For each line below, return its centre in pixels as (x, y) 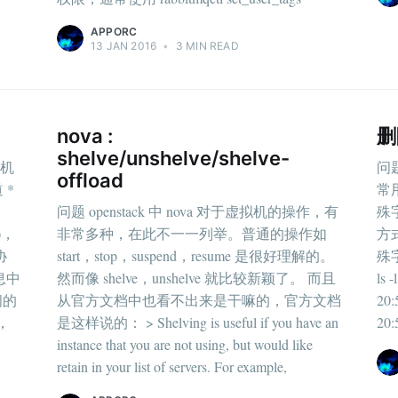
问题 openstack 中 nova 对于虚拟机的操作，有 (198, 211)
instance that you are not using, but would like (185, 344)
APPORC (114, 32)
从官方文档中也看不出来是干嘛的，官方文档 (199, 299)
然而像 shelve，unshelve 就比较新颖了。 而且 (196, 277)
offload (90, 181)
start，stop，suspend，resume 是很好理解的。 (195, 255)
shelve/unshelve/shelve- (173, 159)
